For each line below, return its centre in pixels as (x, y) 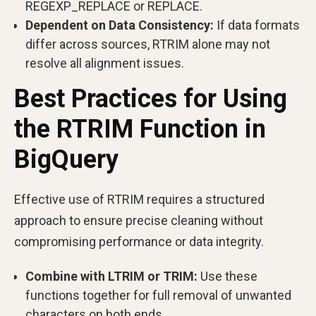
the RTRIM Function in (140, 129)
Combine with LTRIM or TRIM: (111, 276)
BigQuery (66, 159)
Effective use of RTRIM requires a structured (139, 199)
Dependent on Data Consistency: (120, 25)
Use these (227, 276)
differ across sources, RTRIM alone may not (148, 44)
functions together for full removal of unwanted (158, 295)
